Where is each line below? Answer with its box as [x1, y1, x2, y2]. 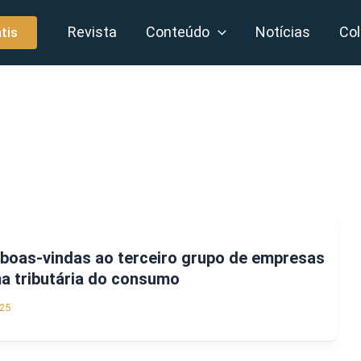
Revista [68, 23, 118, 40]
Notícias [255, 23, 311, 40]
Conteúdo [146, 23, 210, 40]
